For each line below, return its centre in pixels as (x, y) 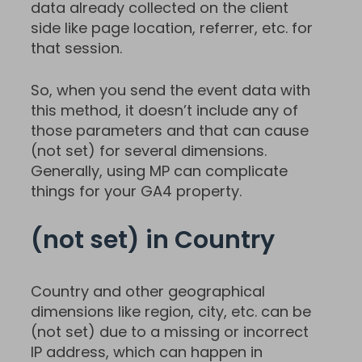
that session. (76, 48)
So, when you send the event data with (170, 90)
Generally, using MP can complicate (159, 171)
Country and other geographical (148, 292)
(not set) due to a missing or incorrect (170, 332)
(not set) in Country (153, 240)
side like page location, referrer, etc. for (172, 28)
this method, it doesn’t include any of (164, 111)
